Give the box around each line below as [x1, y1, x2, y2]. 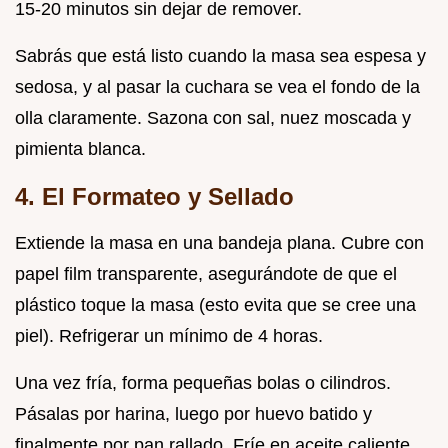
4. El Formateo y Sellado [15, 182, 294, 210]
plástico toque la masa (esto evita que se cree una [15, 294, 416, 315]
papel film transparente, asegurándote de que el [15, 263, 397, 284]
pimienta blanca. [15, 138, 146, 159]
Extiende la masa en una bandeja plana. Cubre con [15, 232, 424, 253]
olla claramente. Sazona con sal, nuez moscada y [15, 107, 411, 128]
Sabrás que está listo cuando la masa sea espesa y [15, 45, 426, 66]
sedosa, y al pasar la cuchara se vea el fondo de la [15, 76, 420, 97]
